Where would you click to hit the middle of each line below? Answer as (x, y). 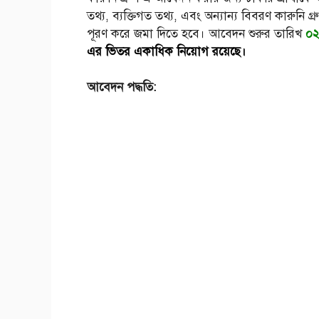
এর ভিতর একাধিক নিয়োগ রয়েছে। (167, 51)
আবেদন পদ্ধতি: (121, 88)
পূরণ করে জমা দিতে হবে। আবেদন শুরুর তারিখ (196, 33)
